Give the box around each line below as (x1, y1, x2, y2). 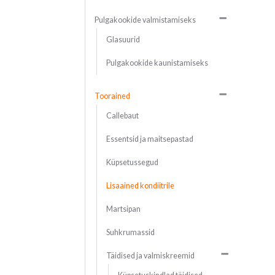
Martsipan (106, 204, 141, 214)
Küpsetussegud (106, 158, 158, 168)
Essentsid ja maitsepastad (106, 134, 193, 144)
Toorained (94, 91, 130, 101)
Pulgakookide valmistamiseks (94, 15, 196, 25)
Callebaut (106, 111, 139, 121)
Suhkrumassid (106, 228, 155, 238)
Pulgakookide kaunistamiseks (106, 58, 208, 68)
